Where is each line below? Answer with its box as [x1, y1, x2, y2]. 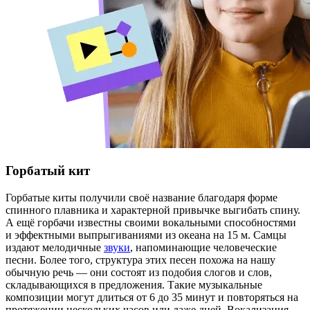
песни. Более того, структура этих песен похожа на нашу [6, 254, 275, 266]
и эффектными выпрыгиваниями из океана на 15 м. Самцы [6, 229, 286, 241]
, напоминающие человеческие [130, 241, 277, 253]
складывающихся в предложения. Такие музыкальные [6, 279, 262, 291]
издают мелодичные [6, 241, 104, 253]
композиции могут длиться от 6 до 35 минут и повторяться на [6, 291, 298, 303]
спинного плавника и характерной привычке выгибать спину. [6, 204, 300, 216]
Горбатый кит [6, 163, 90, 179]
